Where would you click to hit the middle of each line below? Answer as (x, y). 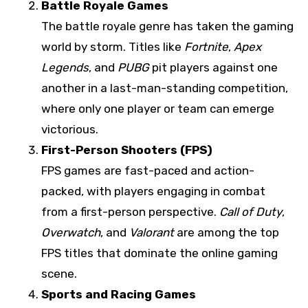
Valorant (152, 233)
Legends (65, 68)
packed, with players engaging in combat (153, 191)
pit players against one (213, 68)
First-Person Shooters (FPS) (127, 150)
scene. (59, 274)
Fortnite (206, 47)
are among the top (227, 233)
